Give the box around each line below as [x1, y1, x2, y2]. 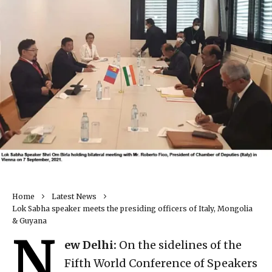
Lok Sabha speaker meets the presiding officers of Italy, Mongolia [12, 204, 253, 214]
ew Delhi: [64, 238, 117, 253]
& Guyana [12, 216, 47, 226]
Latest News [52, 192, 97, 202]
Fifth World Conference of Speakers [64, 256, 257, 271]
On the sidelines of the [117, 238, 242, 253]
